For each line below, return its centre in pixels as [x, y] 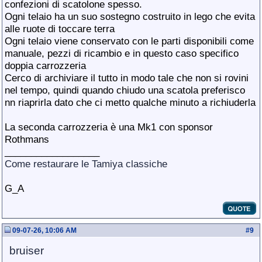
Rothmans [27, 139]
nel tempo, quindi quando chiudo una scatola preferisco [125, 90]
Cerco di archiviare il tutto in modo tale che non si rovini [127, 78]
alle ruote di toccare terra [60, 29]
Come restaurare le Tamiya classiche [86, 164]
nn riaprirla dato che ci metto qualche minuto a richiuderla [130, 102]
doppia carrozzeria [45, 65]
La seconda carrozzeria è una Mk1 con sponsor [109, 127]
